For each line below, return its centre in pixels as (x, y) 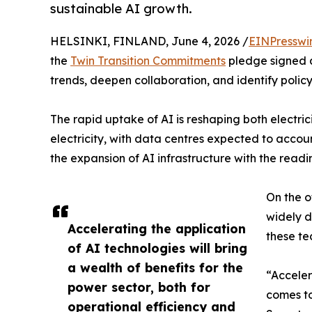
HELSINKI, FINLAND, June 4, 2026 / (149, 41)
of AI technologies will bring (157, 248)
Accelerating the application (157, 229)
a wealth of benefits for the (155, 268)
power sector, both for (139, 287)
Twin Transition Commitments (148, 61)
